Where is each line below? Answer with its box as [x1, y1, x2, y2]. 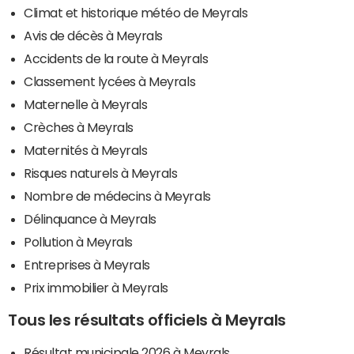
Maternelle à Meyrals [24, 97, 148, 111]
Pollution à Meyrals [24, 235, 133, 248]
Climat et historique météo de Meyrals [24, 6, 248, 19]
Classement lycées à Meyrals [24, 74, 196, 88]
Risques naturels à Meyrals [24, 166, 178, 179]
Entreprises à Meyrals [24, 258, 150, 271]
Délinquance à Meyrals [24, 212, 156, 225]
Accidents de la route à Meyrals [24, 51, 209, 65]
